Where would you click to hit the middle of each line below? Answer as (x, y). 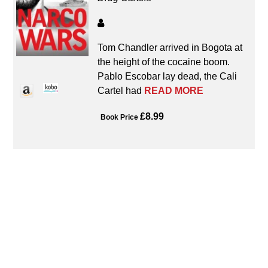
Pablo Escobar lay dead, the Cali (167, 77)
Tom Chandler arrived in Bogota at (170, 48)
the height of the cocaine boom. (164, 62)
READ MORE (174, 91)
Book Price (120, 117)
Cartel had (121, 91)
